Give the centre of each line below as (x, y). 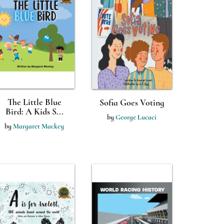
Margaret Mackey (38, 126)
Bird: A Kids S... (34, 111)
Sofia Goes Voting (132, 102)
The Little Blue (34, 102)
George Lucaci (136, 117)
